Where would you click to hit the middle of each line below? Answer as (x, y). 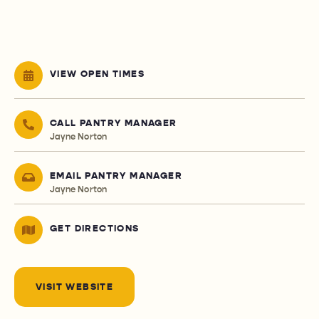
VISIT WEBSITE (75, 287)
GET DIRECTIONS (95, 229)
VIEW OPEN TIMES (97, 74)
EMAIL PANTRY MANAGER (116, 176)
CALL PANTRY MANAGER (114, 124)
